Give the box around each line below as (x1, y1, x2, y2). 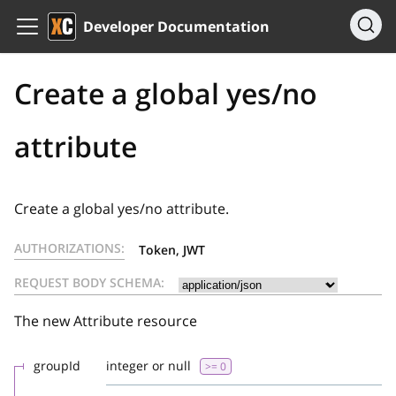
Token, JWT (139, 241, 205, 258)
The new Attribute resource (14, 311, 197, 331)
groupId (34, 357, 80, 374)
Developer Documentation (83, 17, 270, 36)
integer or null (106, 357, 191, 374)
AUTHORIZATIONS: (14, 240, 125, 256)
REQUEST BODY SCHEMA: (14, 274, 164, 291)
